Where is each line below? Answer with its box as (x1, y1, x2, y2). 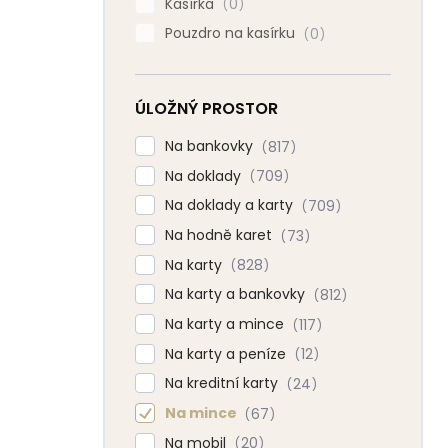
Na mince (165, 403, 240, 423)
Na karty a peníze (165, 343, 290, 364)
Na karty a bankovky (165, 284, 309, 305)
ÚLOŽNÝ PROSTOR (135, 96, 278, 120)
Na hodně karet (165, 224, 276, 245)
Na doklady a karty (165, 195, 297, 216)
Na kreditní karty (165, 373, 282, 394)
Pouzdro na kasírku (165, 23, 299, 44)
